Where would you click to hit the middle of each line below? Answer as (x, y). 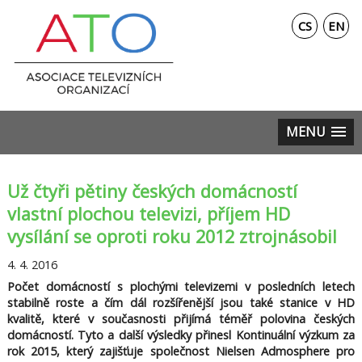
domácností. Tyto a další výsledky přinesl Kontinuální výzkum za (181, 335)
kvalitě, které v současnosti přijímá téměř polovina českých (181, 319)
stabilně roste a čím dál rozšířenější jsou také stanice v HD (181, 303)
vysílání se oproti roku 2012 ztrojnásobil (172, 237)
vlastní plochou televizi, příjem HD (148, 214)
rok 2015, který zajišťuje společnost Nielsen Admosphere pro (181, 351)
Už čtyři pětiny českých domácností (152, 192)
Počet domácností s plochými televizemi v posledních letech (181, 287)
